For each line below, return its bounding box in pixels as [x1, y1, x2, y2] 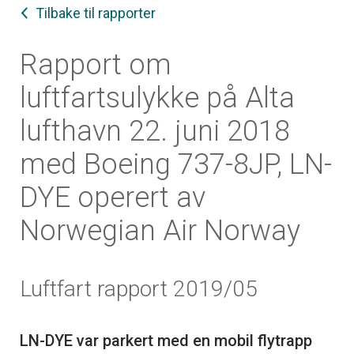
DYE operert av [20, 181, 205, 215]
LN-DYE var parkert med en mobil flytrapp [20, 331, 312, 351]
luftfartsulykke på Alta [20, 81, 295, 115]
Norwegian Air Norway [20, 214, 300, 248]
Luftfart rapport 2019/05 [20, 276, 258, 303]
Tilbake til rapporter [36, 5, 156, 22]
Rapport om [20, 48, 171, 82]
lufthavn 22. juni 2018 [20, 115, 290, 149]
